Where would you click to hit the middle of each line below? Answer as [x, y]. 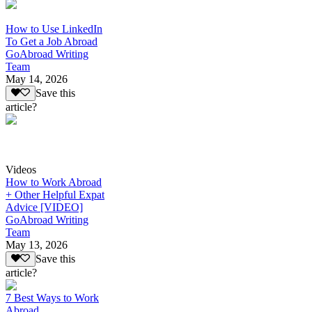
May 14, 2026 [37, 79]
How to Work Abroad [54, 182]
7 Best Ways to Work [52, 298]
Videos [21, 170]
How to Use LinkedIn [54, 29]
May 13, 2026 [37, 245]
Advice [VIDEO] [44, 207]
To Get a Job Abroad [52, 41]
